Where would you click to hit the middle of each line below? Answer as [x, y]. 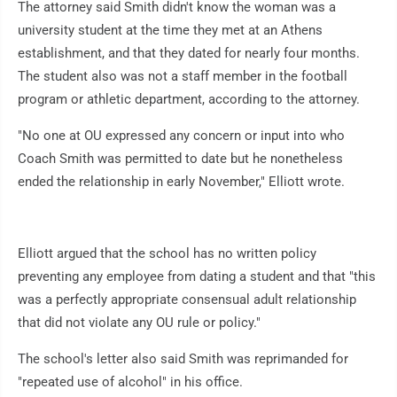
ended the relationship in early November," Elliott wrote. [181, 182]
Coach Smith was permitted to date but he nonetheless [180, 159]
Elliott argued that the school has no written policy [167, 254]
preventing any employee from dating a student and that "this [197, 277]
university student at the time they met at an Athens [170, 31]
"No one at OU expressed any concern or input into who [181, 136]
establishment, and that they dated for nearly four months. [189, 54]
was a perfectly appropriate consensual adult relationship [187, 300]
